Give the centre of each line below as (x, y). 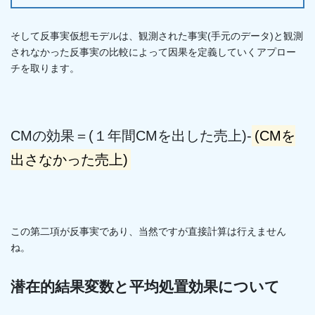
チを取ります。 (45, 69)
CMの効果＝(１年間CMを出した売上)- (131, 135)
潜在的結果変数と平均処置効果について (145, 287)
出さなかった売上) (69, 159)
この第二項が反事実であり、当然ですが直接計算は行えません (148, 231)
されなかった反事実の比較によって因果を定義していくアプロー (153, 52)
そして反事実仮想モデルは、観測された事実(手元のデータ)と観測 (157, 36)
